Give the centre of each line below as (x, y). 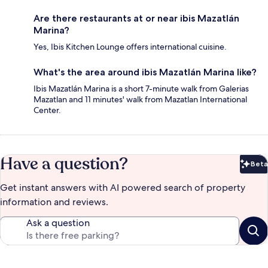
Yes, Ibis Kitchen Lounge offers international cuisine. (130, 47)
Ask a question (58, 223)
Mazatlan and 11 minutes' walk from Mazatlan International (140, 100)
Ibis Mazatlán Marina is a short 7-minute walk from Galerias (141, 89)
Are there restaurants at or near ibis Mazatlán (136, 19)
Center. (47, 110)
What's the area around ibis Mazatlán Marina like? (145, 72)
